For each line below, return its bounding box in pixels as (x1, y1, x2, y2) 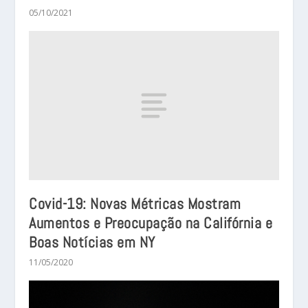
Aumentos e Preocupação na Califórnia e (29, 213, 273, 233)
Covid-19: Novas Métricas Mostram (29, 194, 241, 214)
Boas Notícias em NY (29, 232, 155, 252)
